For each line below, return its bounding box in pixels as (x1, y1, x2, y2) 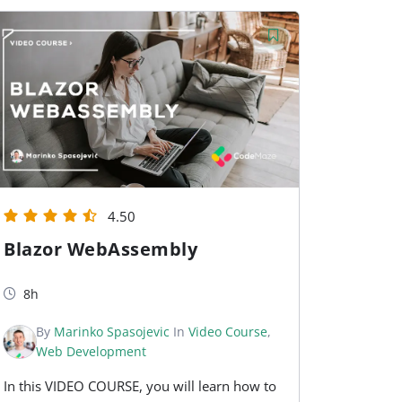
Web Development (36, 343, 147, 361)
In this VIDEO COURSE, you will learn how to (4, 377, 277, 396)
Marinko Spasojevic (54, 323, 170, 341)
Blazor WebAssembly (4, 237, 198, 262)
